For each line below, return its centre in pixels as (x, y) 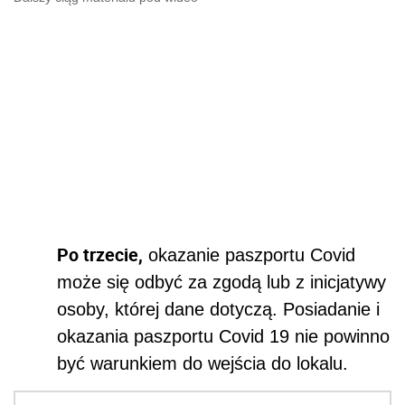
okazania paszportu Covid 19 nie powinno (223, 337)
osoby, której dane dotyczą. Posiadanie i (218, 310)
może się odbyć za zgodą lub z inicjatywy (221, 283)
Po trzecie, (100, 255)
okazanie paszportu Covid (249, 255)
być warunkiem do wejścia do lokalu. (202, 364)
